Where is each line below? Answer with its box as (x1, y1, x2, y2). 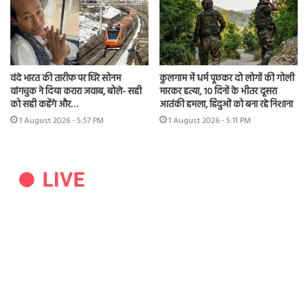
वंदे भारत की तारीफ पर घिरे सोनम (10, 70, 121, 87)
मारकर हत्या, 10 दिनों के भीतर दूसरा (159, 83, 277, 100)
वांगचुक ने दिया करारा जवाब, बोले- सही (10, 83, 142, 100)
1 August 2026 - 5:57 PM (19, 113, 104, 128)
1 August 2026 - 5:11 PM (168, 113, 251, 128)
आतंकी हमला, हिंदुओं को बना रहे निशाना (159, 96, 293, 113)
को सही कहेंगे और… (10, 96, 78, 113)
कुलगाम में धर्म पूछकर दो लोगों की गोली (159, 70, 294, 87)
